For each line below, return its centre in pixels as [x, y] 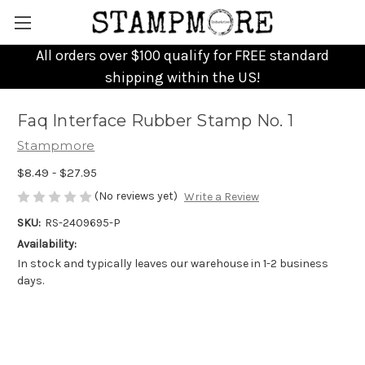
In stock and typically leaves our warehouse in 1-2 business [173, 264]
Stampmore [56, 145]
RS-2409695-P [82, 223]
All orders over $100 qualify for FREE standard [182, 55]
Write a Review [221, 197]
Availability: [47, 244]
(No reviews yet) [136, 196]
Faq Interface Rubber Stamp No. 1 [155, 121]
